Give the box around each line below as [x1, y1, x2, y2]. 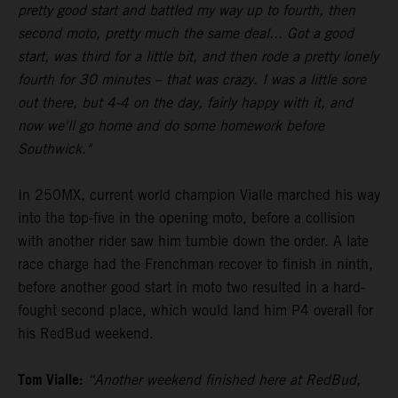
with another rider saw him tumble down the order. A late [18, 233, 369, 251]
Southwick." [18, 140, 91, 158]
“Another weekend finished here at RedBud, [87, 371, 361, 389]
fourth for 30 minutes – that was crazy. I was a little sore [18, 71, 366, 89]
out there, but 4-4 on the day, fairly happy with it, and [18, 94, 353, 112]
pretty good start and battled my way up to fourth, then [18, 2, 355, 20]
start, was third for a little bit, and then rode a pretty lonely [18, 48, 378, 66]
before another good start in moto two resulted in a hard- [18, 279, 365, 297]
